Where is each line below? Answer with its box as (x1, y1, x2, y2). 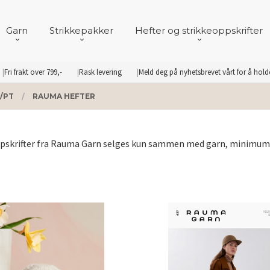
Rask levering (79, 67, 122, 77)
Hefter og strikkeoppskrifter (135, 24, 263, 36)
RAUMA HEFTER (32, 92, 95, 101)
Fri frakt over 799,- (4, 67, 62, 77)
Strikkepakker (49, 24, 113, 36)
